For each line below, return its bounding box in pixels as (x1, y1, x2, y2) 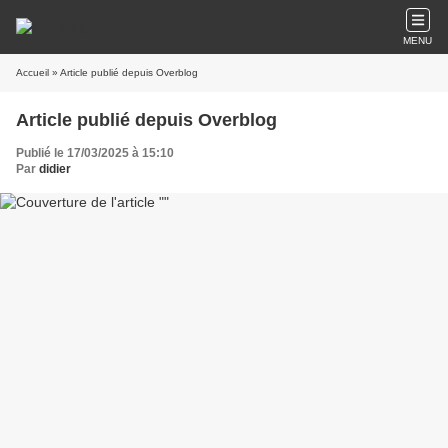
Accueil (16, 67, 49, 78)
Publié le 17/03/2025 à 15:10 (16, 146, 174, 160)
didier (39, 162, 71, 176)
